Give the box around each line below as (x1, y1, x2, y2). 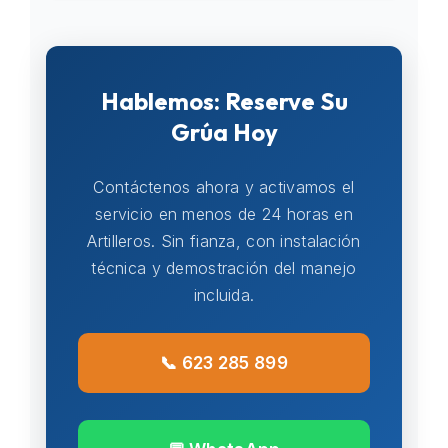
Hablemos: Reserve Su (100, 86, 348, 116)
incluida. (193, 285, 255, 305)
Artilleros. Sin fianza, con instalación (87, 231, 361, 251)
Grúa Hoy (170, 117, 278, 147)
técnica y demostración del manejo (91, 258, 357, 278)
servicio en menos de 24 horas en (94, 204, 354, 224)
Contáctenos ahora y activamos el (93, 177, 355, 197)
